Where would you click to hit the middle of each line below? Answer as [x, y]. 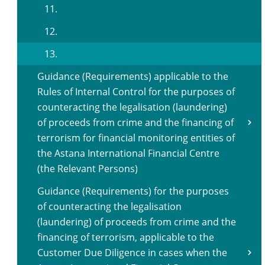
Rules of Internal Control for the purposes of [136, 92]
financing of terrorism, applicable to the [126, 237]
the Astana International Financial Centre [128, 153]
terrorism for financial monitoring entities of [136, 138]
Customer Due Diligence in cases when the [132, 253]
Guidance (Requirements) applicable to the [133, 76]
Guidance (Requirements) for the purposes [133, 191]
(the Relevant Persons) [88, 169]
